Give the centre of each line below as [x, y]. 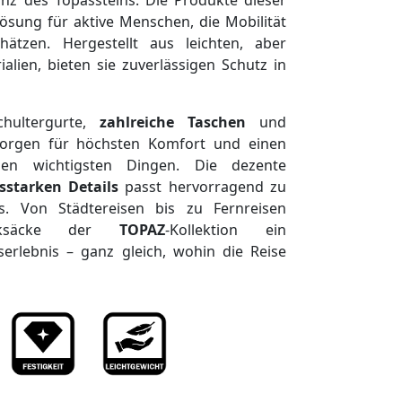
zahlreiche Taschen [173, 122]
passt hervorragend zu [203, 187]
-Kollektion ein [226, 230]
